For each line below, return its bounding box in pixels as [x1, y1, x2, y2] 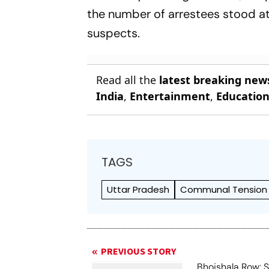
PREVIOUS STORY [101, 245, 177, 258]
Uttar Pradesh [107, 183, 170, 196]
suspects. [87, 25, 141, 41]
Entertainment [130, 89, 211, 103]
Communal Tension [180, 183, 268, 196]
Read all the [96, 73, 160, 87]
